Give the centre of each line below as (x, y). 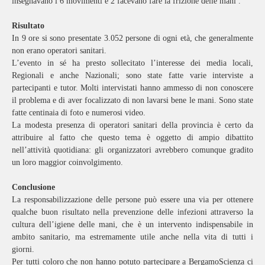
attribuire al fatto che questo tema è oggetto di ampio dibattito (132, 137)
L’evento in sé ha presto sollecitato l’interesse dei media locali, (132, 63)
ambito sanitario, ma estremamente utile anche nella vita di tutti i (132, 237)
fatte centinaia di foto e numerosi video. (79, 112)
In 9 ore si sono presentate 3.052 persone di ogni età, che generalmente (132, 38)
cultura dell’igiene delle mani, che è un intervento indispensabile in (132, 224)
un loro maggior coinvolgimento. (67, 162)
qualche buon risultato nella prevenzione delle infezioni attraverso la (132, 212)
